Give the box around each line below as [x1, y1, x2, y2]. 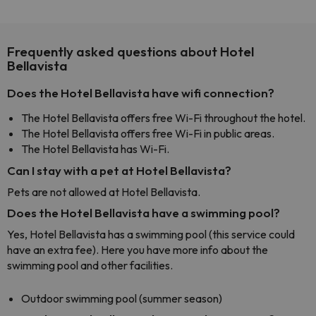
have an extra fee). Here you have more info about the [7, 243, 268, 257]
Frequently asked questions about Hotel [7, 43, 254, 60]
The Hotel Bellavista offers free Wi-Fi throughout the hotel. [21, 111, 305, 125]
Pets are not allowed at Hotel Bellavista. [7, 185, 200, 199]
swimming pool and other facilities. [7, 258, 173, 272]
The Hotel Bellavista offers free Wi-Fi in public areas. [21, 126, 274, 140]
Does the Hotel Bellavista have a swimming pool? [7, 205, 280, 220]
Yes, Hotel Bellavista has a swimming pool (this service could [7, 227, 295, 241]
